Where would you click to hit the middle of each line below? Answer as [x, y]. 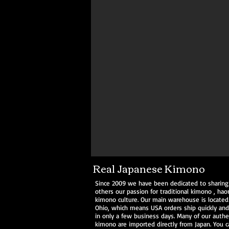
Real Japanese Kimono [149, 168]
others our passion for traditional [143, 191]
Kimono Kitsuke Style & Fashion [163, 8]
